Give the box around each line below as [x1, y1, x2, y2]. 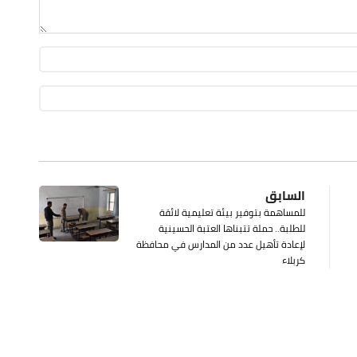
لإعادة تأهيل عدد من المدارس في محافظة [136, 234, 305, 253]
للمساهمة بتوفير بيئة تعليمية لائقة [159, 202, 305, 222]
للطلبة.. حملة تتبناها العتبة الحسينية [159, 218, 305, 237]
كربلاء [282, 250, 305, 269]
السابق [265, 182, 305, 207]
